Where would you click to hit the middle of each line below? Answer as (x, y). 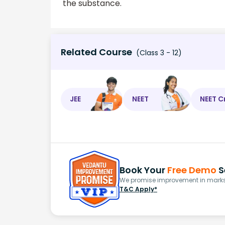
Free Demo (192, 170)
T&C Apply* (138, 189)
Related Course (96, 52)
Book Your (143, 170)
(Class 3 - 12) (158, 52)
